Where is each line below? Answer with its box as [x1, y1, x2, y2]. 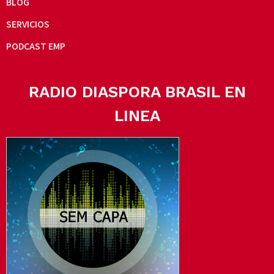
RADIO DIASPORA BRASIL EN [28, 83, 246, 102]
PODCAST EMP [6, 40, 65, 53]
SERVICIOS [6, 18, 50, 31]
